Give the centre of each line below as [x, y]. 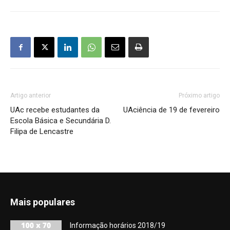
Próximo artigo [199, 95]
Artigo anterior [31, 95]
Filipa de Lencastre [42, 131]
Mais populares [43, 202]
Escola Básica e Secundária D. [61, 121]
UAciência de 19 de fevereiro [171, 110]
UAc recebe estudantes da [55, 110]
